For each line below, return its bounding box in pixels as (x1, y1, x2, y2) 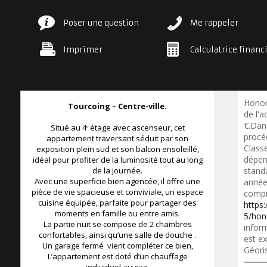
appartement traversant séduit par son (46, 133, 188, 144)
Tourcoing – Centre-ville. (68, 101, 167, 111)
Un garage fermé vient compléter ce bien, (42, 240, 193, 251)
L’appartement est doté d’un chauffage (47, 251, 188, 262)
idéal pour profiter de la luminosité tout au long (32, 154, 203, 165)
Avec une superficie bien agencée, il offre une (35, 176, 200, 187)
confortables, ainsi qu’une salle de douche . (39, 229, 196, 240)
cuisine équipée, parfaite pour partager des (38, 197, 197, 208)
